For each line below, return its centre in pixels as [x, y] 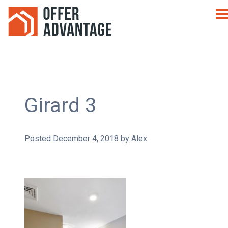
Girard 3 [60, 105]
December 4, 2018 [85, 138]
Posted [38, 138]
